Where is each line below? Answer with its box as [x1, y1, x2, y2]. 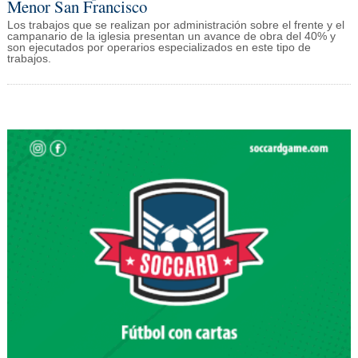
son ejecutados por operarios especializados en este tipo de [6, 42, 311, 54]
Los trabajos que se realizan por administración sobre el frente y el [6, 19, 344, 32]
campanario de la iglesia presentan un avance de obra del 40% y [6, 30, 336, 43]
